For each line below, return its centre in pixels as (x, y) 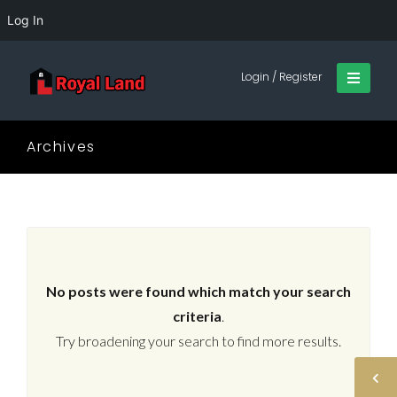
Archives (61, 147)
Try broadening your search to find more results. (198, 341)
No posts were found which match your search (198, 292)
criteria (197, 316)
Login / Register (281, 77)
